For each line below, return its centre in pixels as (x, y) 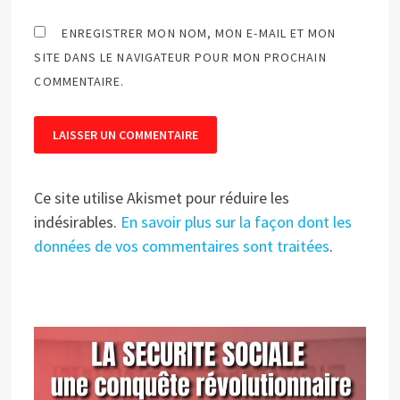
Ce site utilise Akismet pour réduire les (162, 198)
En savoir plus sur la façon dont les (237, 222)
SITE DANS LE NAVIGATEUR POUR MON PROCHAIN (180, 58)
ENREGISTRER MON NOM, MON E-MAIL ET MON (199, 33)
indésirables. (78, 222)
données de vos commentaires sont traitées (182, 246)
